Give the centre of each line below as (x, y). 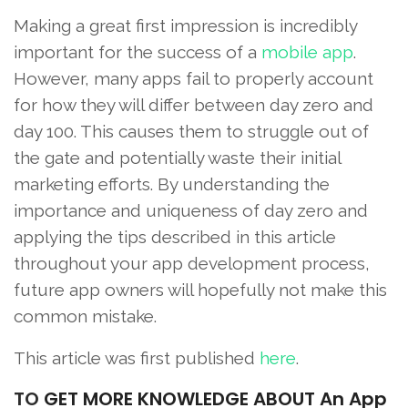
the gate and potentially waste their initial (177, 157)
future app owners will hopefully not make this (200, 289)
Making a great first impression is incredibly (185, 25)
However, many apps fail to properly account (194, 78)
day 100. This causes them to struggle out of (191, 131)
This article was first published (137, 357)
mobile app (307, 51)
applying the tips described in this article (175, 236)
